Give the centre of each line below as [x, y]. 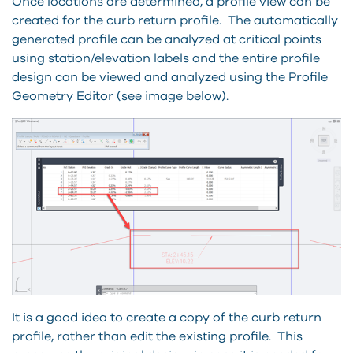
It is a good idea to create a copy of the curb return [167, 318]
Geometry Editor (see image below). [120, 96]
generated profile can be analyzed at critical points [167, 39]
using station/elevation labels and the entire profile [166, 58]
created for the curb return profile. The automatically [175, 20]
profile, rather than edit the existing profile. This [157, 337]
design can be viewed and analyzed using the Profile [170, 77]
